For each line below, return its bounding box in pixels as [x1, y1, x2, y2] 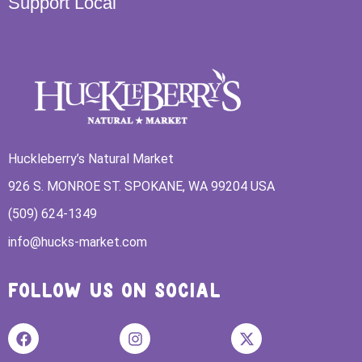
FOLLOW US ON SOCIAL [8, 283, 221, 302]
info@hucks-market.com [8, 234, 147, 250]
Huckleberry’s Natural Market [8, 150, 174, 166]
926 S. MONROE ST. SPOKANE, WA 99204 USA [8, 179, 278, 195]
